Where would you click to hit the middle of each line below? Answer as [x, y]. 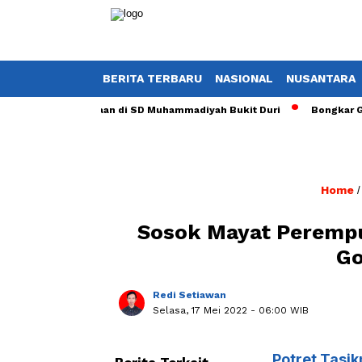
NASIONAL [244, 78]
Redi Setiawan [189, 295]
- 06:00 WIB [280, 310]
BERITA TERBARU [152, 78]
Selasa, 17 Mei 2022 [202, 310]
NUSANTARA [321, 78]
